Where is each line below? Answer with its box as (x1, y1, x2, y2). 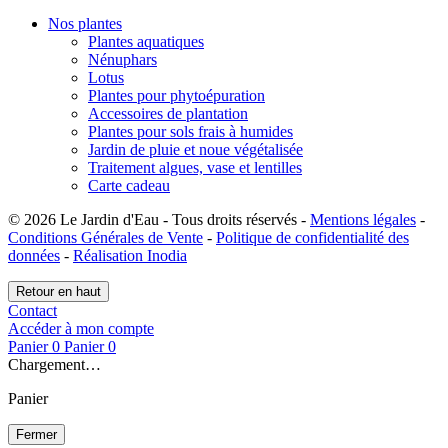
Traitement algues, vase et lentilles (88, 158, 302, 176)
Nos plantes (48, 14, 122, 32)
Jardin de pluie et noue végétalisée (88, 140, 303, 158)
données (8, 246, 60, 264)
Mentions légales (310, 210, 416, 228)
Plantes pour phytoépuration (88, 86, 265, 104)
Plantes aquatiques (88, 32, 204, 50)
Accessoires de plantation (88, 104, 248, 122)
